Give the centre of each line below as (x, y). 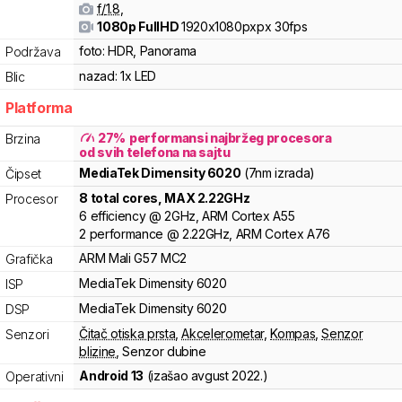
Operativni (35, 376)
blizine (98, 351)
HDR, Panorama (152, 51)
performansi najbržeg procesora (231, 138)
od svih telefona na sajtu (155, 152)
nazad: (98, 76)
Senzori (27, 334)
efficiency (118, 216)
